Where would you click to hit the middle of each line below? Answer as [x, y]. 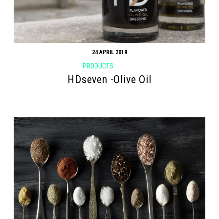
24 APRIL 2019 [109, 53]
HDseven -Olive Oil [109, 79]
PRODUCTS [98, 66]
